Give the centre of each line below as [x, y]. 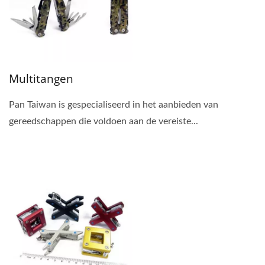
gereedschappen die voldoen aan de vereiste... [104, 121]
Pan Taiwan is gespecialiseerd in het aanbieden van [114, 104]
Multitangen [41, 78]
